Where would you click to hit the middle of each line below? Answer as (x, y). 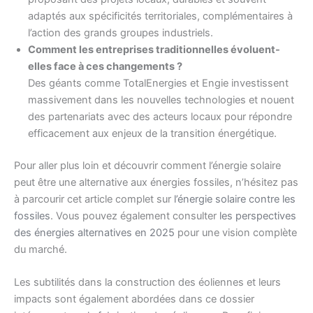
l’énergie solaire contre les (235, 199)
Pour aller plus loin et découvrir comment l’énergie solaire (147, 166)
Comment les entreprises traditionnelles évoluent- (154, 50)
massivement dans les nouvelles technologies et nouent (161, 100)
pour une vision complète (236, 233)
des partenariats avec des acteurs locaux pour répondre (160, 117)
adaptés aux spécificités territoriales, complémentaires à (160, 16)
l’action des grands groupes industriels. (121, 33)
